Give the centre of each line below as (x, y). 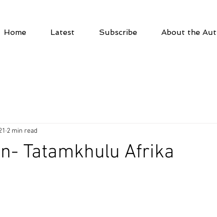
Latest (62, 32)
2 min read (22, 131)
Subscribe (118, 32)
